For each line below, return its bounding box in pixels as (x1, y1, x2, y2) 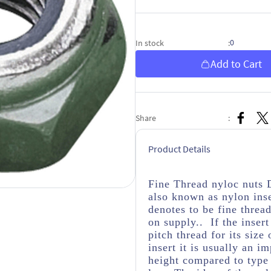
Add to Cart (210, 57, 262, 71)
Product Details (148, 143, 211, 155)
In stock (135, 37, 164, 48)
